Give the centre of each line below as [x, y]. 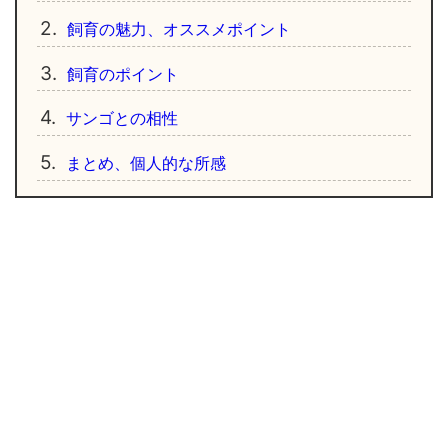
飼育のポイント [122, 73]
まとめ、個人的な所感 [145, 163]
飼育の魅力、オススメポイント [178, 28]
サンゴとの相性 [121, 118]
